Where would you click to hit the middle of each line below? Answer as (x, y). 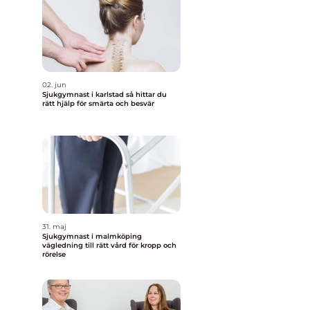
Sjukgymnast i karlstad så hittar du (84, 94)
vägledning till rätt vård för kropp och (109, 245)
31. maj (54, 227)
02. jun (54, 85)
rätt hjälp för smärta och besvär (98, 103)
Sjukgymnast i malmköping (92, 236)
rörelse (54, 254)
